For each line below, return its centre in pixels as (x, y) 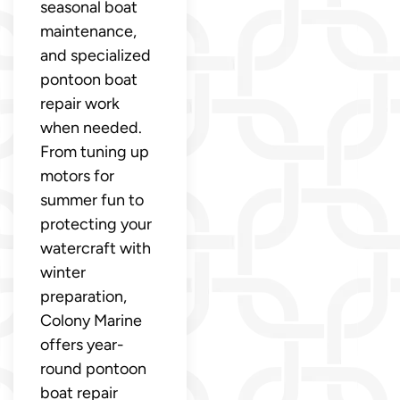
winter (63, 272)
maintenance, (88, 31)
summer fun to (92, 200)
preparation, (83, 296)
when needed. (91, 127)
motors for (77, 175)
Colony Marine (91, 320)
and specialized (96, 55)
